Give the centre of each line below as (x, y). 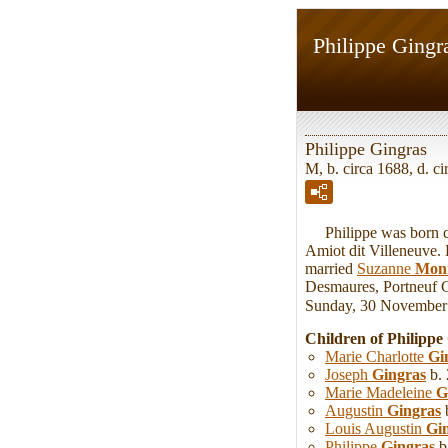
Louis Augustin (375, 429)
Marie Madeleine (380, 393)
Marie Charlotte (376, 357)
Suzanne (386, 268)
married (331, 268)
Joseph (348, 375)
